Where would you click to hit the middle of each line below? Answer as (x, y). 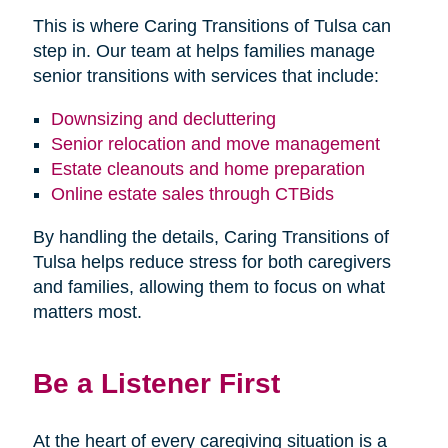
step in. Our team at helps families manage (203, 50)
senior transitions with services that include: (205, 75)
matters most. (87, 311)
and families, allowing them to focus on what (208, 286)
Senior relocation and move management (215, 143)
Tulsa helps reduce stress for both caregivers (211, 261)
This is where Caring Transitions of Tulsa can (211, 25)
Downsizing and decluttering (163, 118)
